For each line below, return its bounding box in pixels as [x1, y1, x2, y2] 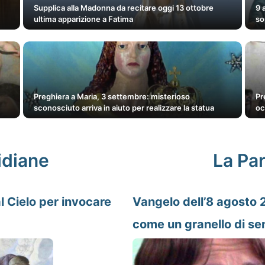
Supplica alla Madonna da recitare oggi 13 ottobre [33, 3, 214, 13]
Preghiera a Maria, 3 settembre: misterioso [33, 92, 190, 102]
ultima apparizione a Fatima [33, 14, 133, 24]
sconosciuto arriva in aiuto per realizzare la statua [33, 103, 214, 113]
